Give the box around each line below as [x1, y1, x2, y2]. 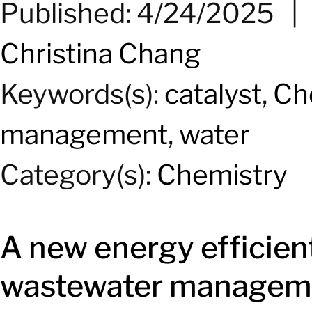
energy [94, 229, 194, 267]
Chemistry [157, 157, 288, 192]
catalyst [164, 77, 262, 111]
